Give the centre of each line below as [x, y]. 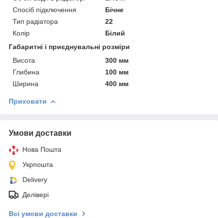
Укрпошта [38, 164]
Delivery [35, 179]
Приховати [28, 101]
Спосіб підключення [45, 9]
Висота [24, 60]
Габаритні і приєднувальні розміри [69, 46]
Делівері [36, 194]
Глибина [26, 72]
